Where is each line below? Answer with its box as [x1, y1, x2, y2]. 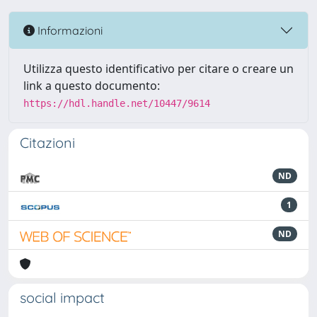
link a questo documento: [23, 78, 160, 94]
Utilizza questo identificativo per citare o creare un [23, 61, 294, 77]
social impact [20, 289, 105, 307]
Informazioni [35, 23, 103, 38]
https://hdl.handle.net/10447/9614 [23, 98, 210, 110]
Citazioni [20, 134, 75, 152]
